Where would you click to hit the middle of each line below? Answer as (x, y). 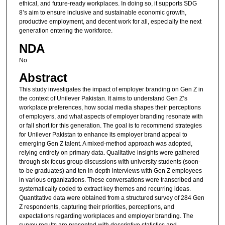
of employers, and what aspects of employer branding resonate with (111, 117)
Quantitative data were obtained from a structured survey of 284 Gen (111, 198)
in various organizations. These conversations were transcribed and (111, 180)
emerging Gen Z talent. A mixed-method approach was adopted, (105, 144)
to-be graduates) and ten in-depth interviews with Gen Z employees (110, 171)
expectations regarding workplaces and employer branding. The (106, 216)
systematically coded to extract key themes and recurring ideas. (105, 189)
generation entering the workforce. (66, 31)
